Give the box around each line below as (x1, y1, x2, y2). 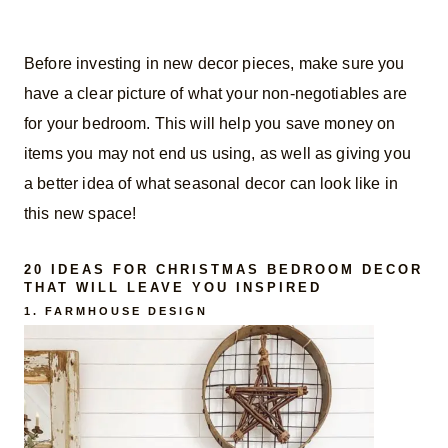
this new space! (24, 204, 137, 222)
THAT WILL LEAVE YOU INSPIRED (24, 280, 322, 295)
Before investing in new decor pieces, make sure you (24, 54, 405, 72)
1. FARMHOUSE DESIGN (24, 305, 208, 318)
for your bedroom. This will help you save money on (24, 114, 396, 132)
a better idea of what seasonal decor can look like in (24, 174, 398, 192)
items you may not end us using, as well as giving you (24, 144, 411, 162)
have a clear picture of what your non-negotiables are (24, 84, 407, 102)
